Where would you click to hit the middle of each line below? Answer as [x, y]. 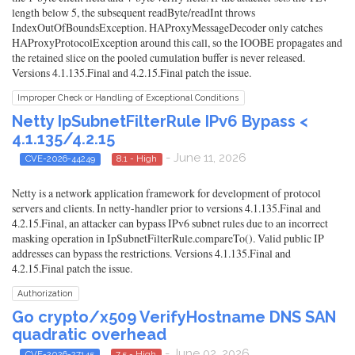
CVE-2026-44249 [60, 158]
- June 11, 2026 [204, 157]
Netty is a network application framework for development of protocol [166, 193]
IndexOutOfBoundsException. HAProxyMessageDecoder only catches [167, 27]
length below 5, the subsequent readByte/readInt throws [134, 12]
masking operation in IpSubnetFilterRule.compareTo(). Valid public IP [168, 239]
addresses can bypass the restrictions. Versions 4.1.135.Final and [151, 254]
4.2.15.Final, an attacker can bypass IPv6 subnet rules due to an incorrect [170, 223]
